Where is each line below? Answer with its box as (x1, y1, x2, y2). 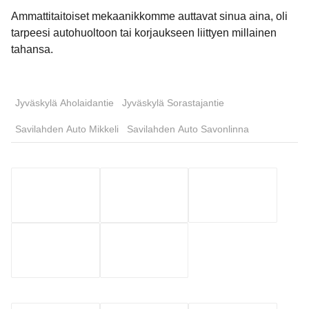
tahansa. (11, 43, 53, 55)
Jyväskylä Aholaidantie (15, 97, 114, 108)
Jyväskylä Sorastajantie (122, 97, 224, 108)
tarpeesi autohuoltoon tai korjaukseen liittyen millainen (11, 27, 277, 39)
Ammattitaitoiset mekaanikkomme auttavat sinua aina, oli (11, 10, 288, 22)
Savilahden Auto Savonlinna (127, 123, 249, 134)
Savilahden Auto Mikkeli (15, 123, 119, 134)
